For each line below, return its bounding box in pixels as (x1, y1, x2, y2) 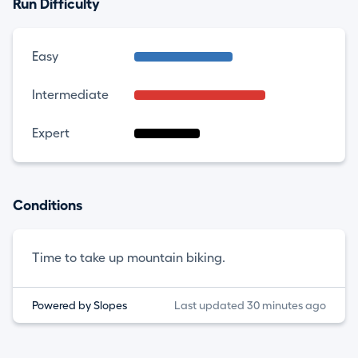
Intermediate (32, 88, 109, 101)
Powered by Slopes (32, 299, 127, 311)
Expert (32, 126, 70, 140)
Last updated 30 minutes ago (173, 299, 326, 311)
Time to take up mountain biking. (32, 251, 225, 265)
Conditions (13, 197, 82, 213)
